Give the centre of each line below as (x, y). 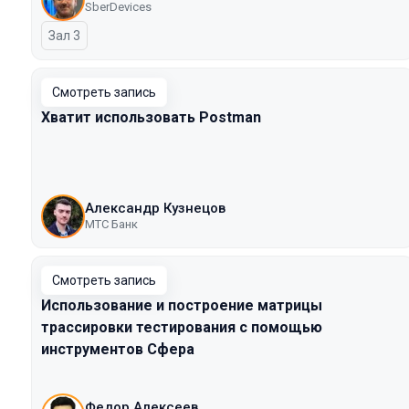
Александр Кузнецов (155, 208)
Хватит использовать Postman (151, 117)
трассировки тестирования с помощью (182, 327)
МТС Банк (111, 224)
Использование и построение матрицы (182, 305)
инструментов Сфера (118, 349)
